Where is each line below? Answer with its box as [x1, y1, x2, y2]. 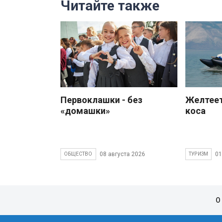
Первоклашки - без [60, 95, 142, 106]
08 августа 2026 [99, 150, 145, 158]
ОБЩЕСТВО [64, 151, 93, 157]
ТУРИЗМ [189, 151, 209, 157]
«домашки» [60, 106, 110, 116]
